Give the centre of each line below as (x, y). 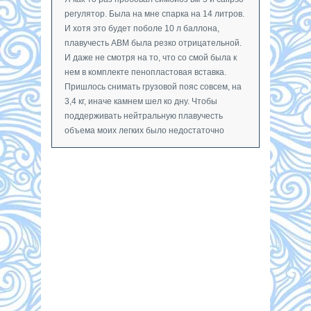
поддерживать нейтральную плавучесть (144, 116)
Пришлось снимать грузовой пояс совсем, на (153, 86)
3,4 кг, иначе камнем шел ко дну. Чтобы (141, 101)
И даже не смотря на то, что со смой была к (151, 57)
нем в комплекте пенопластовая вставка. (145, 72)
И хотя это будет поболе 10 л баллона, (142, 28)
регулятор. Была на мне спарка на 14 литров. (154, 14)
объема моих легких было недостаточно (144, 130)
